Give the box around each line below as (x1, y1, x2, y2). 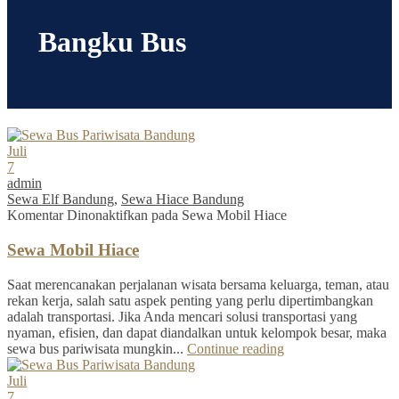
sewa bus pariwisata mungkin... (7, 340, 187, 356)
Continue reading (187, 340, 284, 356)
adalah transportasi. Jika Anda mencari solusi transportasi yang (7, 308, 357, 324)
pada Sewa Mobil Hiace (148, 208, 287, 224)
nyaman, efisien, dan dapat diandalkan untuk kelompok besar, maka (7, 324, 387, 340)
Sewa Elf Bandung (7, 191, 114, 208)
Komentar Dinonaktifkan (7, 208, 148, 224)
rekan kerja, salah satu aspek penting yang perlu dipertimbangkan (7, 292, 373, 308)
